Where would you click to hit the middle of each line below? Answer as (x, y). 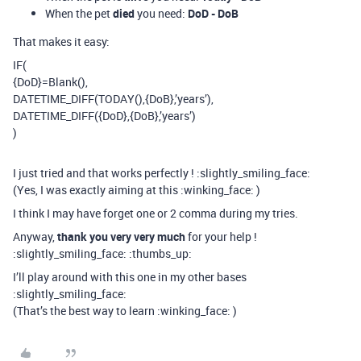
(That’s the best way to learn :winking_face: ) (125, 311)
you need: (161, 13)
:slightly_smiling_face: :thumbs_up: (102, 253)
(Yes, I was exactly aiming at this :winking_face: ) (137, 190)
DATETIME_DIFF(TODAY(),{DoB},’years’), (113, 99)
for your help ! (221, 237)
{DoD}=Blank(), (50, 82)
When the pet (79, 13)
